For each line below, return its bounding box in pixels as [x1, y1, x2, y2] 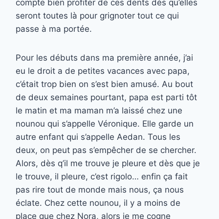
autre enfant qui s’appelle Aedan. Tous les [16, 132, 180, 142]
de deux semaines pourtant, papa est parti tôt [16, 92, 197, 103]
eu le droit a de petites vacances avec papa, [16, 66, 190, 76]
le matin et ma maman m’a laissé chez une [16, 106, 182, 116]
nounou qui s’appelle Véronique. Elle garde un [16, 119, 194, 129]
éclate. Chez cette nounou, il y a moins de [16, 198, 180, 208]
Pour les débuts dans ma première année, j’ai [16, 53, 193, 63]
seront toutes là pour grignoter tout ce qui [16, 11, 179, 21]
